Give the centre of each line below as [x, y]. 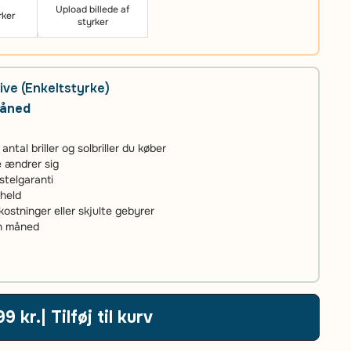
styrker [92, 22]
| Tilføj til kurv [102, 317]
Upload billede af [92, 9]
